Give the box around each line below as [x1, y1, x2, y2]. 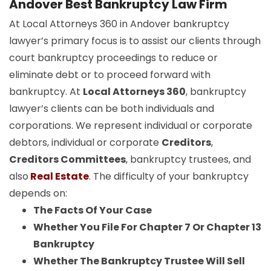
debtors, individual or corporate [9, 135, 162, 149]
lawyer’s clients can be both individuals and [9, 101, 214, 116]
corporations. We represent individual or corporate [9, 118, 252, 132]
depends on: [9, 186, 67, 200]
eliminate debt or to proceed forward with [9, 67, 211, 82]
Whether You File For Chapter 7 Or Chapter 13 [33, 220, 261, 234]
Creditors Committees [9, 152, 126, 166]
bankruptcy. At [9, 84, 83, 99]
